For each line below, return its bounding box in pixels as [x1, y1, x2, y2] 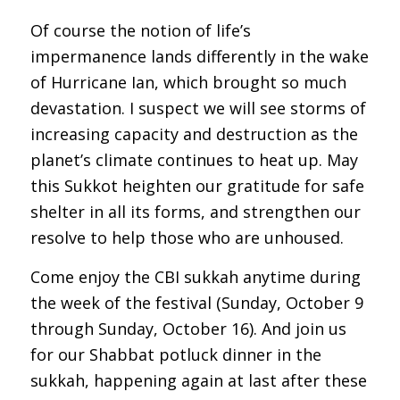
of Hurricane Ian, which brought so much [29, 71, 346, 93]
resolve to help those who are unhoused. [29, 226, 344, 248]
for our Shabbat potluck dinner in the [29, 343, 321, 365]
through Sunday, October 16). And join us [29, 317, 346, 339]
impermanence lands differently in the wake [29, 45, 369, 67]
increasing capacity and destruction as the [29, 122, 358, 145]
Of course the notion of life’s [29, 19, 251, 41]
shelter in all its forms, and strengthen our [29, 200, 361, 222]
